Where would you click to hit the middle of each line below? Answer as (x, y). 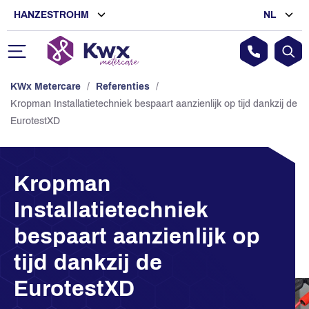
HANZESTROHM (53, 15)
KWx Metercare (46, 87)
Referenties (123, 87)
